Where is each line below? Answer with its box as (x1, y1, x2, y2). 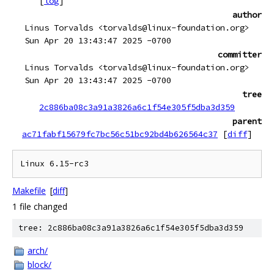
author (232, 9, 262, 20)
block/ (28, 259, 51, 270)
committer (218, 49, 262, 60)
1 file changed (12, 201, 67, 212)
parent (232, 116, 262, 127)
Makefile (12, 185, 46, 196)
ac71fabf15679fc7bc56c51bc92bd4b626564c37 (22, 128, 218, 139)
